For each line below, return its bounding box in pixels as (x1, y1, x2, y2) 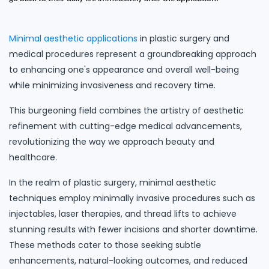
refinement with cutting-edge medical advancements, (9, 119, 242, 132)
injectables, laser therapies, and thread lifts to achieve (9, 207, 237, 220)
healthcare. (9, 151, 57, 163)
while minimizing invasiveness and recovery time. (9, 79, 216, 91)
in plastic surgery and (138, 32, 229, 44)
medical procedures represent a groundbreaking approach (9, 47, 256, 60)
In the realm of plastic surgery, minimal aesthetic (9, 176, 216, 189)
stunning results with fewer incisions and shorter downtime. (9, 223, 258, 235)
